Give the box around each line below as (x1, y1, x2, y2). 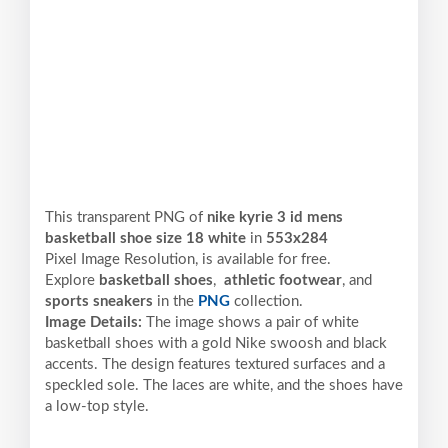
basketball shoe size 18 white (45, 231, 246, 247)
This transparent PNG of (45, 210, 207, 226)
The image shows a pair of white (146, 315, 359, 331)
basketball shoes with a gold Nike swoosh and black (45, 336, 387, 352)
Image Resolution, (81, 252, 198, 268)
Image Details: (45, 315, 146, 331)
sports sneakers (45, 294, 153, 310)
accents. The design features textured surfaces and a (45, 357, 385, 373)
